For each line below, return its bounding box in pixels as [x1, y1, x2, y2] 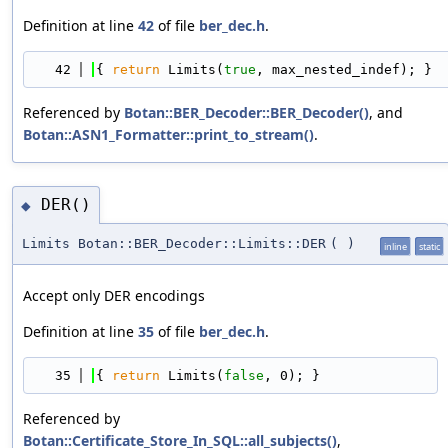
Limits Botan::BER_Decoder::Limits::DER [22, 235, 326, 251]
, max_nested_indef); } [256, 61, 432, 77]
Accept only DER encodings [23, 285, 205, 305]
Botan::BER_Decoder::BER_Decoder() [124, 102, 369, 122]
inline [384, 239, 407, 253]
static [419, 239, 440, 253]
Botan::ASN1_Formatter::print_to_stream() [23, 124, 314, 144]
